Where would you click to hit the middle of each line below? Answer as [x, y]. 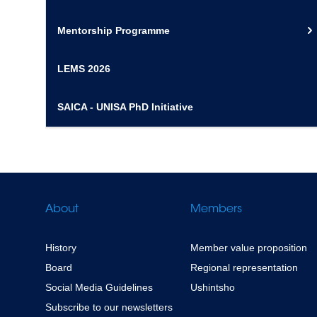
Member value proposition [249, 248]
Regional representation [244, 267]
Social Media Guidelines [99, 287]
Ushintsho [213, 287]
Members [217, 209]
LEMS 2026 [84, 69]
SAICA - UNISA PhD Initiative [125, 107]
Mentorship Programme [114, 30]
